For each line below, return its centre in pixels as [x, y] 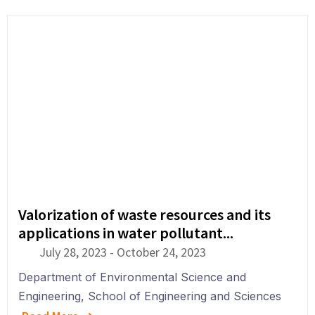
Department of [57, 277]
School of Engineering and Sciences [185, 296]
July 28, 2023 [73, 252]
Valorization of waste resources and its [144, 214]
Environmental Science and [173, 277]
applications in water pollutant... [126, 233]
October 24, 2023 [161, 252]
